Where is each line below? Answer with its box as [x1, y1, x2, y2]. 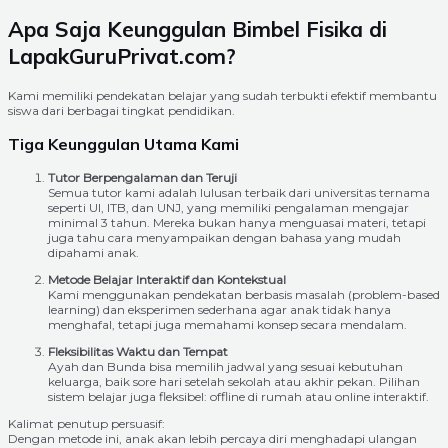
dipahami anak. [48, 244, 139, 260]
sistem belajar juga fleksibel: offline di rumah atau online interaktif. [48, 388, 429, 404]
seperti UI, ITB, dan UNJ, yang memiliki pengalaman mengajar [48, 199, 409, 215]
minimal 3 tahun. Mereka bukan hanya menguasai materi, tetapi [48, 214, 426, 230]
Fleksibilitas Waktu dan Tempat [48, 343, 228, 359]
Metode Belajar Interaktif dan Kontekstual [48, 271, 286, 287]
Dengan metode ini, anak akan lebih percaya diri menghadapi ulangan [8, 430, 417, 446]
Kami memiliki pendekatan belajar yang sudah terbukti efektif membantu [8, 87, 437, 103]
